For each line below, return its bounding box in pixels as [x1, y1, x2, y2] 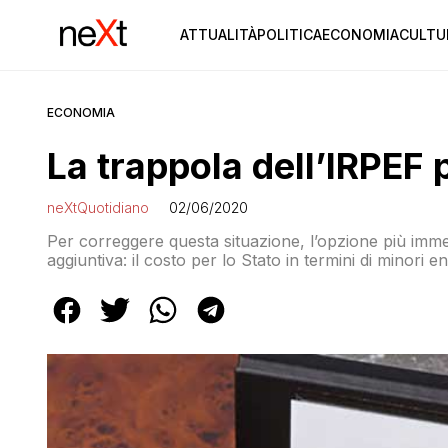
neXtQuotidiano [47, 199, 149, 216]
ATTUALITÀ [179, 26, 257, 43]
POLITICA [256, 26, 322, 43]
